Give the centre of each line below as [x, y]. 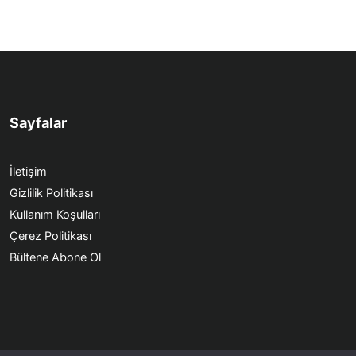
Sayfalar [38, 123]
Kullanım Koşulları [55, 215]
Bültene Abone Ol [55, 257]
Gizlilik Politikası [51, 193]
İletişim [28, 172]
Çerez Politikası [50, 236]
